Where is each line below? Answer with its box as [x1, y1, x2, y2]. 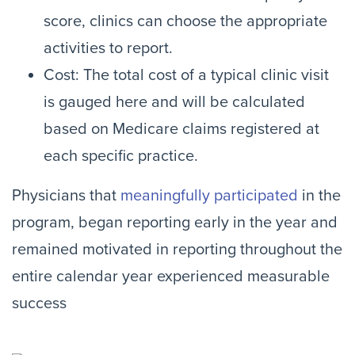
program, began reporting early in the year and [12, 213, 338, 232]
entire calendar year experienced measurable [12, 267, 330, 286]
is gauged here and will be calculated [44, 93, 305, 112]
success [12, 294, 67, 313]
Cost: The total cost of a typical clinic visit [44, 66, 329, 85]
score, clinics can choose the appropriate [44, 12, 327, 31]
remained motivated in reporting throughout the [12, 240, 342, 259]
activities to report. [44, 39, 173, 58]
